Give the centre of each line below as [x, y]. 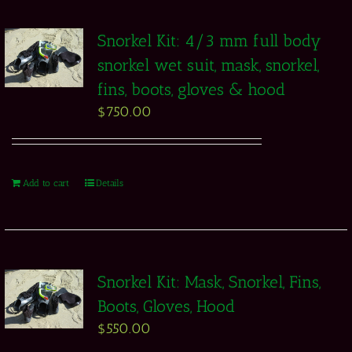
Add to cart [46, 183]
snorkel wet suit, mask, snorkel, [208, 65]
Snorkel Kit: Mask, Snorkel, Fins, [209, 282]
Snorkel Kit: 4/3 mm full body [209, 40]
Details [109, 183]
